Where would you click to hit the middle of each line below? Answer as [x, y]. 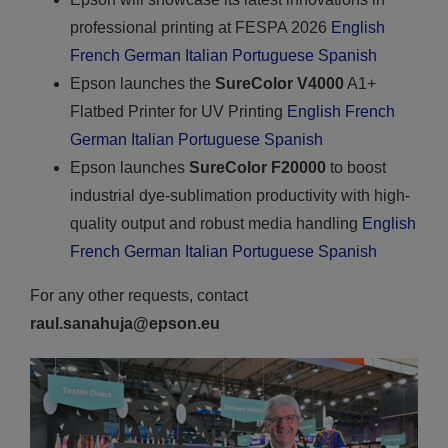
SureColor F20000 [257, 167]
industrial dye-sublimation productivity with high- [239, 195]
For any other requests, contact [138, 295]
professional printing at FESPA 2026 [200, 27]
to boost [355, 167]
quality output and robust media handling [215, 223]
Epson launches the [142, 83]
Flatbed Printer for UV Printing [178, 111]
